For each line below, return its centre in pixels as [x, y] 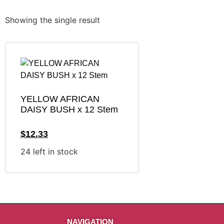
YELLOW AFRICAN [60, 99]
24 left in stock [49, 152]
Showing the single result [52, 20]
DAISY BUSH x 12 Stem [69, 110]
